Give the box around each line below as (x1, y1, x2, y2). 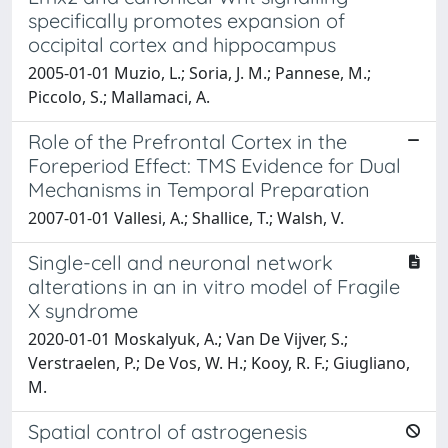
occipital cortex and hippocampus (28, 31, 336, 57)
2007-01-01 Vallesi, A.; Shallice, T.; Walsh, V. (28, 206, 344, 229)
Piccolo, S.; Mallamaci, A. (28, 85, 210, 108)
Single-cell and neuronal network (28, 249, 333, 275)
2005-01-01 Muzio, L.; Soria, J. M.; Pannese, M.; (28, 61, 371, 84)
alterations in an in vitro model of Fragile (28, 273, 400, 299)
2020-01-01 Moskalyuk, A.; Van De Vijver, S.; (28, 327, 348, 350)
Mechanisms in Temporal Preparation (28, 176, 370, 202)
